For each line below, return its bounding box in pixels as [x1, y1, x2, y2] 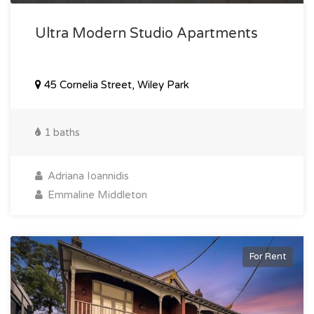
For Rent [250, 250, 286, 262]
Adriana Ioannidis [45, 169, 129, 182]
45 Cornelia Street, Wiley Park [41, 78, 189, 91]
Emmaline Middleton [45, 188, 147, 201]
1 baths [41, 125, 80, 139]
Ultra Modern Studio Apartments [35, 25, 258, 42]
